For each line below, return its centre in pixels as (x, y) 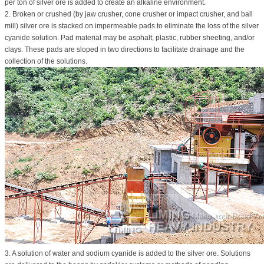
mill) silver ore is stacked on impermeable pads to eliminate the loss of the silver (132, 26)
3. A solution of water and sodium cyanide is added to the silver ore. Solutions (128, 253)
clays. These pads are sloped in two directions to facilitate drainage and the (125, 49)
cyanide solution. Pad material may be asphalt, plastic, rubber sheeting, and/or (130, 37)
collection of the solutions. (46, 61)
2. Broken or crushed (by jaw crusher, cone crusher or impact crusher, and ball (129, 14)
